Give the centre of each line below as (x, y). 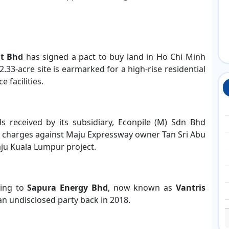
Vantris (191, 188)
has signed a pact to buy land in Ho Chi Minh (116, 57)
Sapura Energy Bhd (67, 188)
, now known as (142, 188)
